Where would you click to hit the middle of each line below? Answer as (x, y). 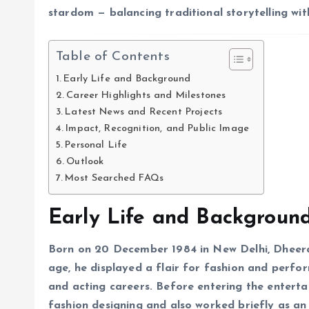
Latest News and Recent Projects (144, 112)
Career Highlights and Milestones (146, 96)
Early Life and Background (127, 79)
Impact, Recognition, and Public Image (158, 129)
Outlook (85, 162)
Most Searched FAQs (114, 179)
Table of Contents (113, 57)
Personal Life (96, 146)
